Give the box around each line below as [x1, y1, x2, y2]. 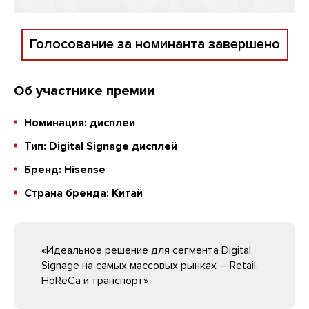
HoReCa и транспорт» [41, 273, 148, 288]
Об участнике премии [14, 82, 154, 99]
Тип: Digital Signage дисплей [24, 139, 177, 153]
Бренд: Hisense [24, 162, 106, 177]
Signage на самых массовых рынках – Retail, [41, 258, 258, 272]
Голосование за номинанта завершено [29, 36, 280, 53]
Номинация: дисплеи [24, 115, 135, 130]
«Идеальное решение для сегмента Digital [41, 243, 251, 257]
